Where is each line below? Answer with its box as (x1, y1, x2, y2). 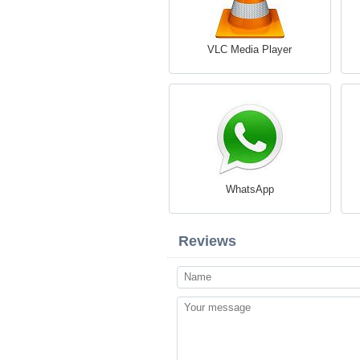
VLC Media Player (207, 43, 292, 55)
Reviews (178, 233, 236, 249)
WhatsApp (225, 183, 274, 195)
